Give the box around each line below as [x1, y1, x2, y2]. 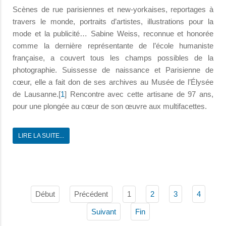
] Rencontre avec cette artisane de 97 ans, [64, 90, 213, 99]
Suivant [91, 207, 116, 216]
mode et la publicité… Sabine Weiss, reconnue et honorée [13, 29, 213, 38]
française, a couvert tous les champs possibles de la [13, 53, 213, 63]
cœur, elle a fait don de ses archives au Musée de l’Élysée [13, 78, 213, 87]
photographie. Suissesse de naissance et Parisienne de [13, 66, 213, 75]
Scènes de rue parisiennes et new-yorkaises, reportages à [13, 5, 213, 14]
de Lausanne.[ [13, 90, 61, 99]
